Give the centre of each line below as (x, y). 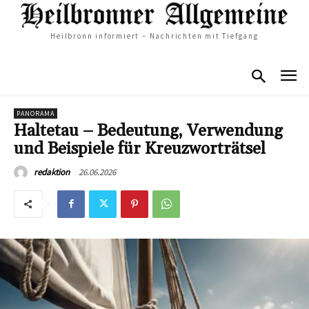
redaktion (52, 172)
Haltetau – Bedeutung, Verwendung (148, 131)
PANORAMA (36, 113)
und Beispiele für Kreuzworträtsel (140, 149)
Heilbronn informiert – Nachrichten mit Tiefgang (154, 36)
